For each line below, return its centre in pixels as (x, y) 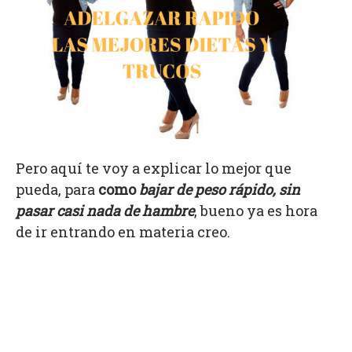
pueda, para (57, 190)
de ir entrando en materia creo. (123, 232)
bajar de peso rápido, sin (220, 190)
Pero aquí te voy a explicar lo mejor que (154, 169)
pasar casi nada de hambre (105, 211)
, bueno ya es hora (256, 211)
